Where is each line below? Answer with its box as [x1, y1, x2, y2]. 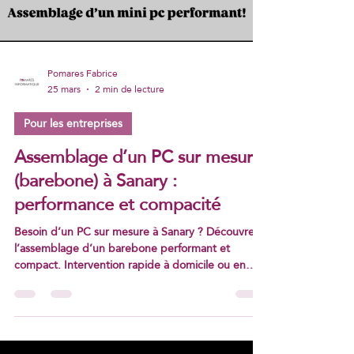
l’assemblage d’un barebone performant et [14, 309, 230, 330]
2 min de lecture [95, 152, 164, 169]
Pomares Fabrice [47, 135, 118, 153]
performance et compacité [14, 258, 220, 291]
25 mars [47, 152, 81, 169]
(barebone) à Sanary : [14, 235, 177, 267]
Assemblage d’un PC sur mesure [14, 211, 262, 243]
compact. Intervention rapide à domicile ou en [14, 326, 246, 346]
